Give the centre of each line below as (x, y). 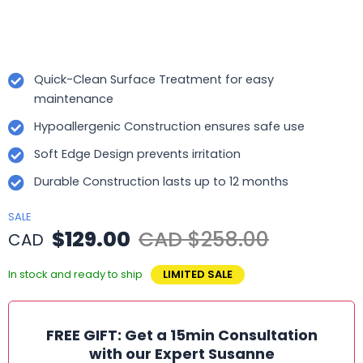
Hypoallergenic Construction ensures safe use (169, 127)
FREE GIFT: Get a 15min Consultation (181, 335)
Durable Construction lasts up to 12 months (161, 182)
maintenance (74, 99)
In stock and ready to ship (75, 275)
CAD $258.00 (204, 240)
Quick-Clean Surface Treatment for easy (154, 80)
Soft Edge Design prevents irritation (137, 154)
